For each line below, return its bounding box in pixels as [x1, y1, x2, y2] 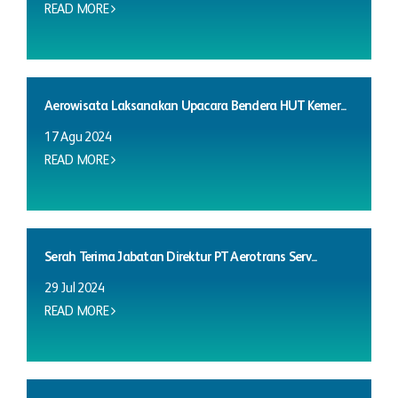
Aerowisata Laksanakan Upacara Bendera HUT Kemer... [44, 99, 346, 113]
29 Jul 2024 [44, 281, 105, 295]
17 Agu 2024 [44, 130, 112, 144]
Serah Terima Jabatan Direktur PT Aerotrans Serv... [44, 250, 317, 264]
